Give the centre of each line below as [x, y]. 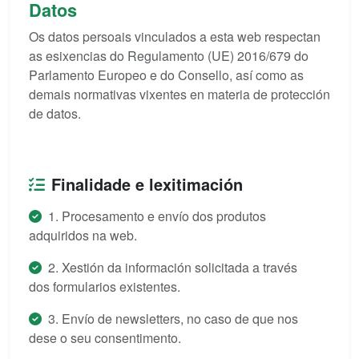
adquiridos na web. [83, 235]
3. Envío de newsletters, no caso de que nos [173, 319]
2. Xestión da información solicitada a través [173, 267]
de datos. [55, 113]
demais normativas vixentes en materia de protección [179, 94]
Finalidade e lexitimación [147, 184]
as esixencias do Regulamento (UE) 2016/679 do [169, 56]
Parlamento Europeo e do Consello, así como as [166, 75]
